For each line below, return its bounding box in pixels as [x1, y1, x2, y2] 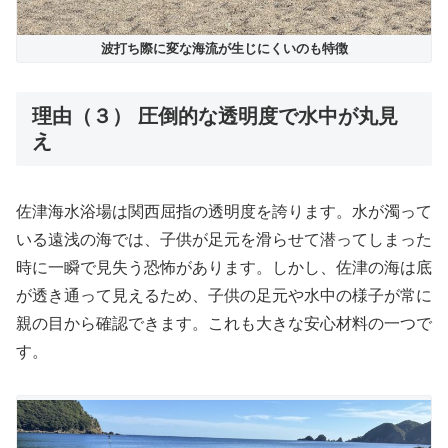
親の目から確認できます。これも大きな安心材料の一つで [16, 315, 432, 333]
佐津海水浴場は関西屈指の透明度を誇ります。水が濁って [16, 203, 432, 221]
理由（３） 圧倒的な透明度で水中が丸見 [32, 105, 398, 128]
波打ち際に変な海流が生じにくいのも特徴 [100, 41, 348, 57]
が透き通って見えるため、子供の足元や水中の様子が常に [16, 287, 432, 305]
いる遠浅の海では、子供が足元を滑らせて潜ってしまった [16, 231, 432, 249]
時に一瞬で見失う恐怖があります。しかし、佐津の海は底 [16, 259, 432, 277]
